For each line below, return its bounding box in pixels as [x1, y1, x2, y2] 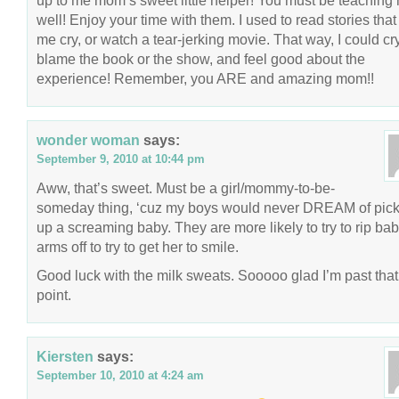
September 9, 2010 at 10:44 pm [37, 152, 205, 166]
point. [37, 287, 71, 303]
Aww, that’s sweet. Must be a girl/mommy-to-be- [37, 180, 335, 196]
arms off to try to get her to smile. [37, 239, 239, 255]
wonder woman [37, 132, 140, 148]
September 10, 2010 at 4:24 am [37, 369, 204, 382]
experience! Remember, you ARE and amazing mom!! [37, 70, 374, 86]
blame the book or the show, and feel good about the [37, 51, 365, 67]
